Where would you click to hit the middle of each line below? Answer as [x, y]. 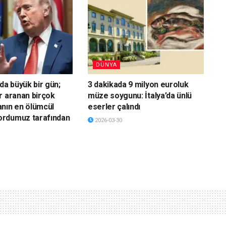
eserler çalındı [114, 106]
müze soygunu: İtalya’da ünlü [140, 95]
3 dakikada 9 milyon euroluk [138, 84]
